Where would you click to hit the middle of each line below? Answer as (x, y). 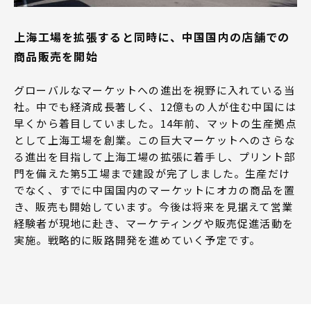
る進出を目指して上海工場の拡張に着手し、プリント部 (154, 156)
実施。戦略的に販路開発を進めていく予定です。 (137, 239)
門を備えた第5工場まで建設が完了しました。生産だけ (152, 173)
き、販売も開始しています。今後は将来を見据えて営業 (154, 206)
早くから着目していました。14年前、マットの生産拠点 (155, 123)
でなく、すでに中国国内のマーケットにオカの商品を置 (155, 190)
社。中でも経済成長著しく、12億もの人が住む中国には (155, 106)
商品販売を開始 (56, 56)
